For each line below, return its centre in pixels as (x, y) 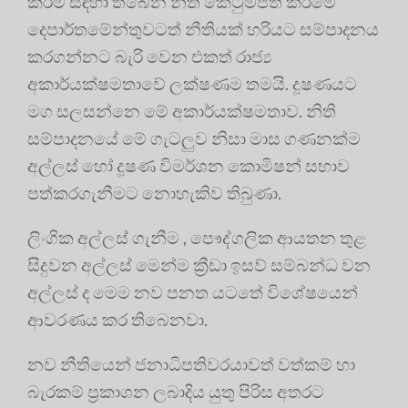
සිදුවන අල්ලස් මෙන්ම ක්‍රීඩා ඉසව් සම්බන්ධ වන (199, 265)
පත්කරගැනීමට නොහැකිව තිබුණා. (154, 193)
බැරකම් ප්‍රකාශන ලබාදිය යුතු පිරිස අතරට (176, 392)
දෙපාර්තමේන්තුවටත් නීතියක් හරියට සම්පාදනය (203, 29)
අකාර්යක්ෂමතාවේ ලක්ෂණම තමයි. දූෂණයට (192, 84)
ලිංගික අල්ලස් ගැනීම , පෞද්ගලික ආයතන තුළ (197, 238)
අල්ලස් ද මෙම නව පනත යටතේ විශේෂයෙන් (193, 292)
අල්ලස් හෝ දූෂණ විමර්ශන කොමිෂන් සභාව (189, 166)
